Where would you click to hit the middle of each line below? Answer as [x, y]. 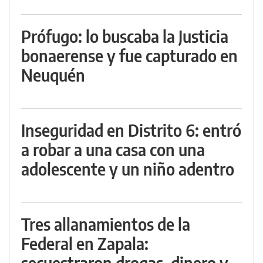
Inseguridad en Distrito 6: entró [131, 130]
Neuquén [53, 75]
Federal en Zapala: [85, 244]
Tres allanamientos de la [106, 224]
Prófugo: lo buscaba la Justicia [125, 36]
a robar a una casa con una [113, 150]
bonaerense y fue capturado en [129, 56]
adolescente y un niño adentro [128, 169]
